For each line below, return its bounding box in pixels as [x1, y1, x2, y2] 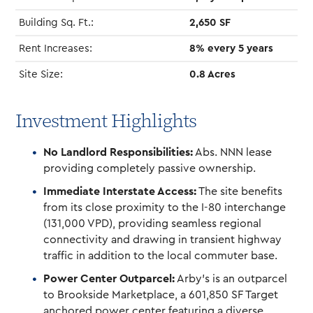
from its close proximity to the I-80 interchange [43, 201, 286, 213]
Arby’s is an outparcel [175, 272, 288, 284]
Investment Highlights [15, 107, 197, 133]
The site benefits [196, 185, 283, 197]
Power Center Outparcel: [43, 272, 175, 284]
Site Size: [19, 68, 64, 80]
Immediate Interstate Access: [43, 185, 197, 197]
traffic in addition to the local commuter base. [43, 249, 278, 261]
